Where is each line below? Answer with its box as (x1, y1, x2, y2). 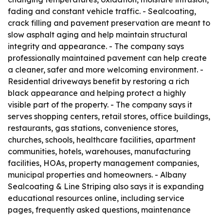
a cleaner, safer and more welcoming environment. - (8, 65, 203, 74)
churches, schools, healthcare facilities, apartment (8, 135, 196, 145)
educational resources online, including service (8, 193, 184, 203)
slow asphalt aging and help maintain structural (8, 30, 187, 39)
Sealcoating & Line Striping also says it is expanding (8, 182, 204, 191)
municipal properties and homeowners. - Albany (8, 170, 186, 180)
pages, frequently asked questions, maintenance (8, 205, 191, 215)
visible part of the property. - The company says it (8, 100, 192, 109)
